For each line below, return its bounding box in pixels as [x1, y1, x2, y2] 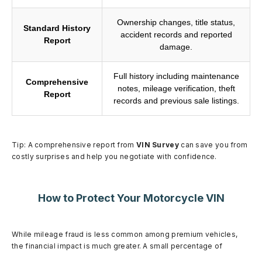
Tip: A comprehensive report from [12, 140, 136, 149]
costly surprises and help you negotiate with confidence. [12, 151, 217, 161]
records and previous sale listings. [113, 95, 239, 105]
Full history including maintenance [113, 71, 239, 81]
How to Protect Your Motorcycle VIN [37, 191, 225, 204]
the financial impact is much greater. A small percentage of [12, 241, 223, 250]
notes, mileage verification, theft [117, 83, 235, 93]
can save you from [178, 140, 248, 149]
